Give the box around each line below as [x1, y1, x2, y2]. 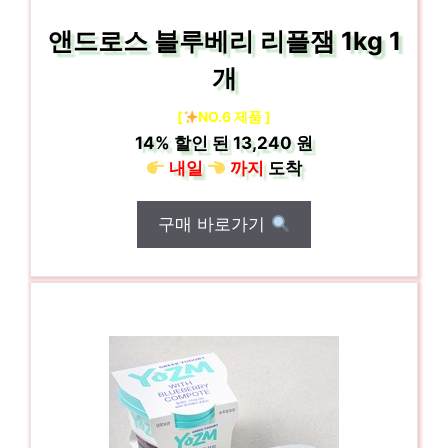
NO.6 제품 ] [198, 108, 272, 125]
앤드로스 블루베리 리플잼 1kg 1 [47, 26, 401, 56]
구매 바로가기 [158, 214, 271, 234]
